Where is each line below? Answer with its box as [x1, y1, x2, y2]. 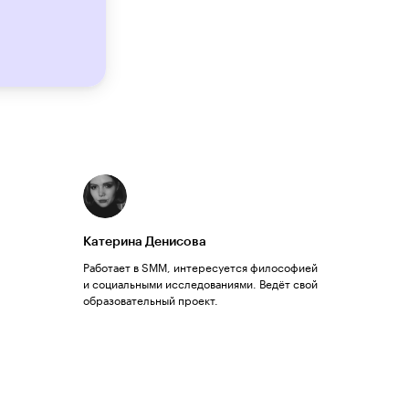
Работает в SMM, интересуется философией [83, 257, 318, 275]
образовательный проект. [83, 290, 218, 308]
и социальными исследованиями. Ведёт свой [83, 274, 318, 291]
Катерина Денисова [83, 236, 206, 248]
